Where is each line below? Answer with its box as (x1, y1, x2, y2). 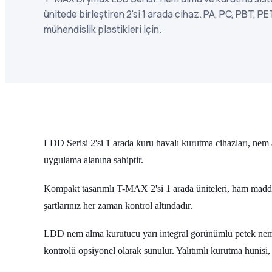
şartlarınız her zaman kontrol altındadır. (44, 200, 192, 211)
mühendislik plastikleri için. (44, 22, 161, 36)
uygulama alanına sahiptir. (44, 154, 143, 165)
